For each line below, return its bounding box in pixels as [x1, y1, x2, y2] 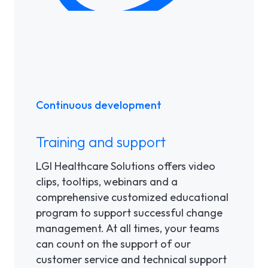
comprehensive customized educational [36, 190, 229, 205]
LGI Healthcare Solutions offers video [36, 159, 215, 173]
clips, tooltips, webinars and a [36, 175, 178, 189]
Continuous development [36, 98, 162, 112]
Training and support [36, 133, 166, 151]
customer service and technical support [36, 252, 227, 267]
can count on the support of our [36, 237, 191, 251]
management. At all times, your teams [36, 221, 220, 236]
